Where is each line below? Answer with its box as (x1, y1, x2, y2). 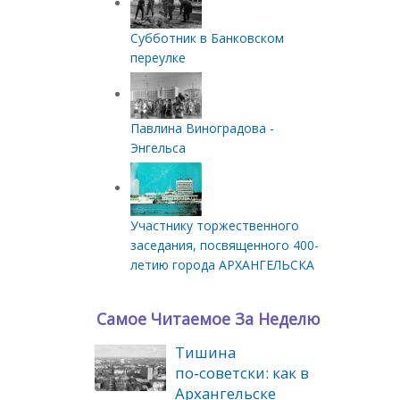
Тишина (175, 342, 236, 363)
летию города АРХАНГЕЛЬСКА (130, 256, 314, 274)
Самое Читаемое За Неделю (96, 308, 321, 330)
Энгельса (130, 139, 186, 157)
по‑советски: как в (175, 362, 309, 384)
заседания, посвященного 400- (130, 237, 319, 254)
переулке (130, 49, 186, 67)
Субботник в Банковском (130, 29, 284, 47)
